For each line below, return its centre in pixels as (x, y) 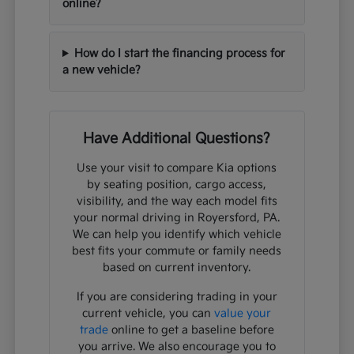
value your (243, 314)
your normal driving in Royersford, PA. (177, 218)
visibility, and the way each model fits (177, 201)
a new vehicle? (102, 70)
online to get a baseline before (191, 330)
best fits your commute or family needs (177, 251)
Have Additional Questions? (177, 139)
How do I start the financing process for (179, 54)
